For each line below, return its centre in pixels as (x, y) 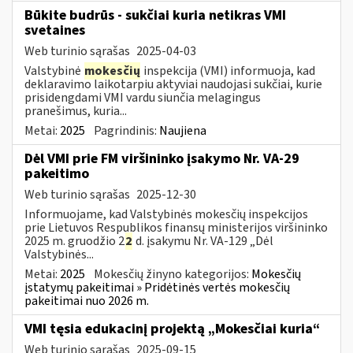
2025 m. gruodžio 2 (74, 241)
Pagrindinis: (126, 130)
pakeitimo (57, 173)
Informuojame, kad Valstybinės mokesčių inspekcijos (166, 214)
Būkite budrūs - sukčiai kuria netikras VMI (155, 15)
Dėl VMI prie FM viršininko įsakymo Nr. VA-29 (162, 158)
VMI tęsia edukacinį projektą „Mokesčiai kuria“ (172, 329)
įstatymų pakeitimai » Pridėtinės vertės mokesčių (157, 287)
